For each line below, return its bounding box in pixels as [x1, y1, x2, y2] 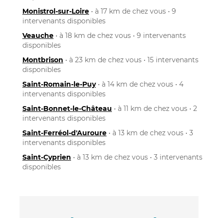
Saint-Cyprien [22, 152, 71, 162]
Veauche [22, 31, 54, 40]
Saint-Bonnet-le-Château [22, 104, 112, 113]
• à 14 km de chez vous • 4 [96, 79, 183, 89]
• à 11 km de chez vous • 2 [112, 104, 197, 113]
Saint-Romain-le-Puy [22, 79, 96, 89]
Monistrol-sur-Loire [22, 6, 89, 16]
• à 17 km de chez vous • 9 [89, 6, 176, 16]
